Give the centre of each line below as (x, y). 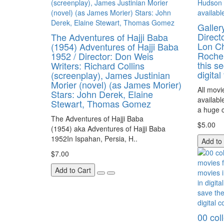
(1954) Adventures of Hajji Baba (115, 46)
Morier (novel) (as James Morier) (116, 84)
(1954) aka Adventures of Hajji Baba (108, 128)
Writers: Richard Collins (98, 65)
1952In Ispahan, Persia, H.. (94, 138)
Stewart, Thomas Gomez (101, 103)
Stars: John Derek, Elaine (102, 94)
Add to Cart (73, 170)
